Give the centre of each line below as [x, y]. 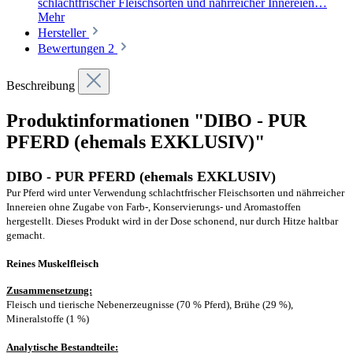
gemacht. [26, 235]
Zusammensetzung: [49, 290]
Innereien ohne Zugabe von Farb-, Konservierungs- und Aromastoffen [154, 206]
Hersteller [62, 32]
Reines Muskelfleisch [52, 263]
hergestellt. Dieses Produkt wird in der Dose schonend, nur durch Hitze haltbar [172, 221]
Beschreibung [42, 85]
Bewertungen [73, 48]
